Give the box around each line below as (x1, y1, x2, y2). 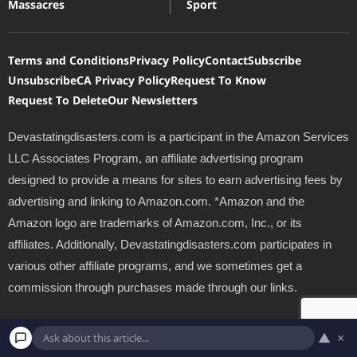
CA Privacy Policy (76, 72, 171, 88)
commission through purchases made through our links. (8, 280, 297, 294)
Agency (8, 339, 48, 353)
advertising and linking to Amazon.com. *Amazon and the (8, 194, 304, 208)
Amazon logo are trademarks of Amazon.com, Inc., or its (8, 215, 302, 229)
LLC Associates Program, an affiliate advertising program (8, 151, 304, 165)
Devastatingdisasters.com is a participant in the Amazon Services (8, 129, 349, 143)
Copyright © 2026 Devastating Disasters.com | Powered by (8, 317, 319, 331)
